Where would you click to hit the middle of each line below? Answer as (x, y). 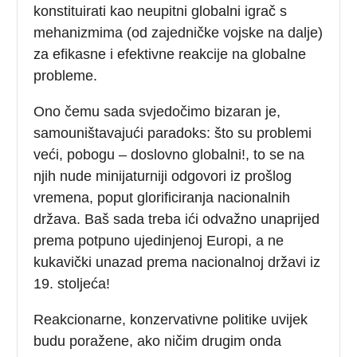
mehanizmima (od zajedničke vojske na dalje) (178, 32)
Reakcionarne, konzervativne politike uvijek (171, 319)
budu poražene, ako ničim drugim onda (158, 341)
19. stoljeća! (72, 283)
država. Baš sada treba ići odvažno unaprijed (177, 219)
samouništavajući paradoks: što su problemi (173, 133)
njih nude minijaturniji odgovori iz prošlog (163, 176)
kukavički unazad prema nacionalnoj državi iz (177, 262)
